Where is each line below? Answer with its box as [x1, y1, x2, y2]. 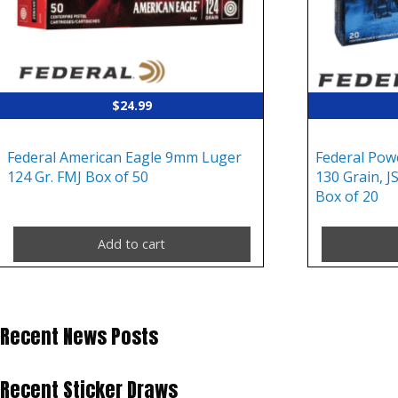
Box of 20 [315, 187, 379, 207]
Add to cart [98, 235, 166, 253]
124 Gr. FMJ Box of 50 [7, 167, 148, 187]
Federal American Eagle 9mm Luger [7, 147, 242, 168]
